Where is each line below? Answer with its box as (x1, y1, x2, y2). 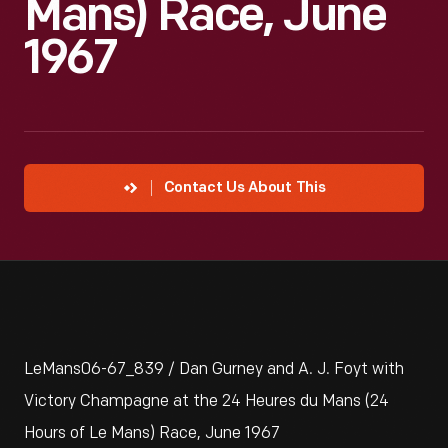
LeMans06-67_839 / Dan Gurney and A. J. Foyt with (24, 360, 404, 379)
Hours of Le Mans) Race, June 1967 (24, 424, 280, 443)
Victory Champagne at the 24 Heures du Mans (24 (24, 392, 389, 411)
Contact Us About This (163, 181, 326, 196)
